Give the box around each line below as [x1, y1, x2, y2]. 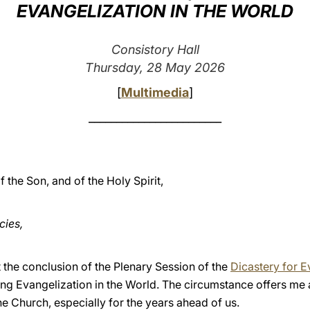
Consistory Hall [111, 42, 199, 57]
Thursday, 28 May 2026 [85, 60, 225, 75]
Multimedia [121, 85, 189, 100]
